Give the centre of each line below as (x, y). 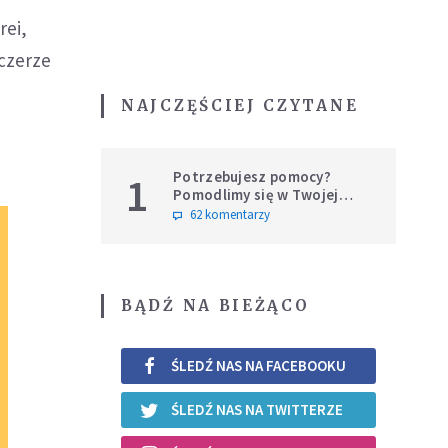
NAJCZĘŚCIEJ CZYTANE (240, 105)
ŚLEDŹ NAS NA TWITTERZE (257, 410)
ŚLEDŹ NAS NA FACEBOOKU (258, 366)
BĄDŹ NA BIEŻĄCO (215, 305)
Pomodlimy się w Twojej (256, 194)
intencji (199, 212)
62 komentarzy (230, 214)
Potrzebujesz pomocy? (252, 176)
